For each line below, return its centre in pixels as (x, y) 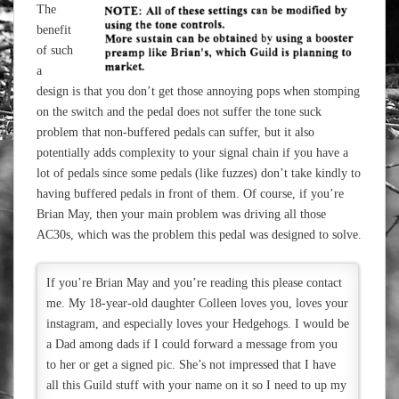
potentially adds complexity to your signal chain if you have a (192, 153)
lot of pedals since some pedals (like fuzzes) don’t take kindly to (199, 173)
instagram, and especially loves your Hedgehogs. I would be (198, 324)
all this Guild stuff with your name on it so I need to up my (196, 385)
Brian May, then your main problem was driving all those (181, 214)
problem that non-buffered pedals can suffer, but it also (175, 132)
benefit (54, 30)
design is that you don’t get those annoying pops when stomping (198, 91)
